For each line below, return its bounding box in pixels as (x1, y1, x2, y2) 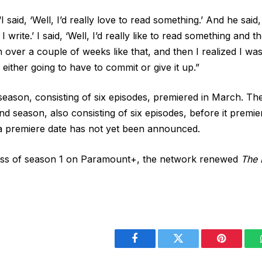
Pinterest (220, 242, 258, 253)
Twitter (177, 242, 208, 253)
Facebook (134, 242, 175, 253)
